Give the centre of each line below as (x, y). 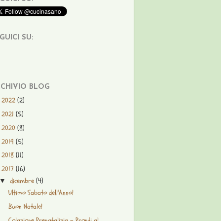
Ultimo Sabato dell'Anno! (41, 193)
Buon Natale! (25, 207)
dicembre (23, 181)
